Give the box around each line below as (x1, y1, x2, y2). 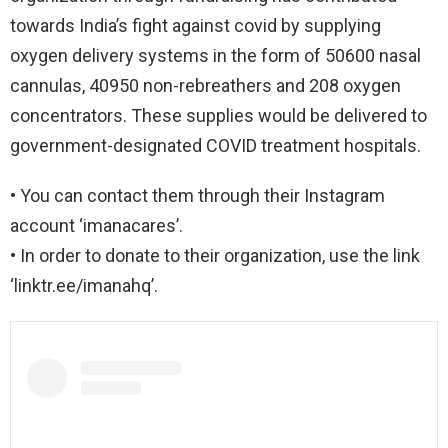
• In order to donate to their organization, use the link (10, 244, 420, 266)
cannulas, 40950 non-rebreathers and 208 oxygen (10, 74, 401, 96)
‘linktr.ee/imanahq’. (10, 274, 158, 296)
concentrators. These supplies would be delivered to (10, 104, 427, 126)
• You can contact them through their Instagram (10, 184, 385, 206)
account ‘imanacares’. (10, 214, 183, 236)
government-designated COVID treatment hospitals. (10, 134, 421, 156)
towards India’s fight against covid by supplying (10, 14, 381, 36)
